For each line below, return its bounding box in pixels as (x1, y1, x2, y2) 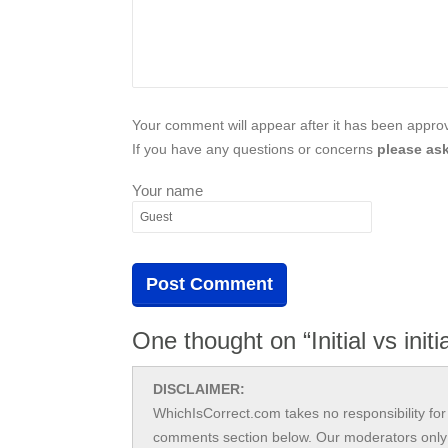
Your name (132, 181, 203, 199)
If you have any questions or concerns (132, 140, 377, 157)
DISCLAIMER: (153, 380, 245, 397)
